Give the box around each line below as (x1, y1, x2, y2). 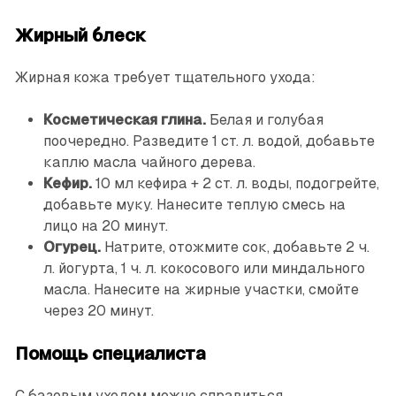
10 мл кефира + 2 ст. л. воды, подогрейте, (91, 175, 379, 193)
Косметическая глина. (42, 111, 206, 129)
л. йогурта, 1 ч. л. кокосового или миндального (42, 260, 365, 278)
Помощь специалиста (14, 344, 205, 364)
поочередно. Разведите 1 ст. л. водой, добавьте (42, 133, 375, 150)
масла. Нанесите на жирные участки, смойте (42, 281, 359, 299)
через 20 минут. (42, 302, 154, 320)
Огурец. (42, 239, 101, 256)
